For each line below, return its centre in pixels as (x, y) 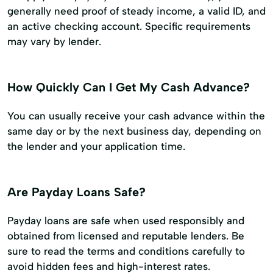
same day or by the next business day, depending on (134, 131)
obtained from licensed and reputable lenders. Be (126, 236)
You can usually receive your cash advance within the (136, 116)
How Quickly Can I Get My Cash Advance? (129, 87)
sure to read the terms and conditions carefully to (126, 251)
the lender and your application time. (96, 147)
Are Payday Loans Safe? (76, 192)
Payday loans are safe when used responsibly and (126, 221)
